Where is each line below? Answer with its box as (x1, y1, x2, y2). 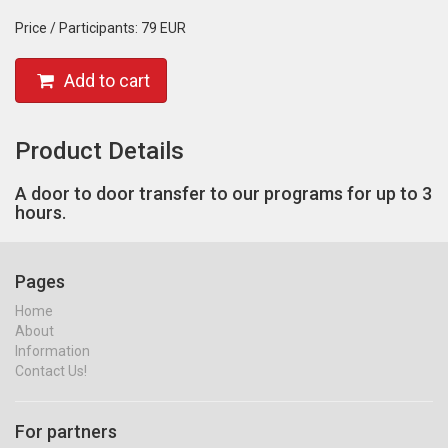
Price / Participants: (15, 19, 141, 36)
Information (15, 342, 90, 359)
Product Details (15, 136, 184, 165)
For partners (15, 420, 117, 442)
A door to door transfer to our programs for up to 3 (15, 182, 432, 204)
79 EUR (141, 19, 186, 36)
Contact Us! (15, 362, 87, 379)
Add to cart (64, 69, 150, 91)
